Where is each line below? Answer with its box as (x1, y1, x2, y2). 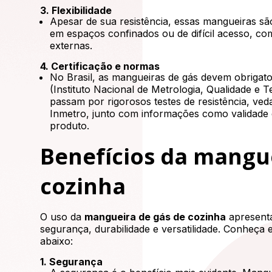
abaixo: (40, 235, 73, 247)
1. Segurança (40, 256, 103, 268)
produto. (50, 120, 90, 132)
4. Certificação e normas (40, 60, 160, 72)
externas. (50, 39, 93, 52)
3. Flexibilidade (40, 4, 112, 16)
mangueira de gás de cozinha (84, 211, 226, 223)
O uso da (40, 211, 85, 223)
